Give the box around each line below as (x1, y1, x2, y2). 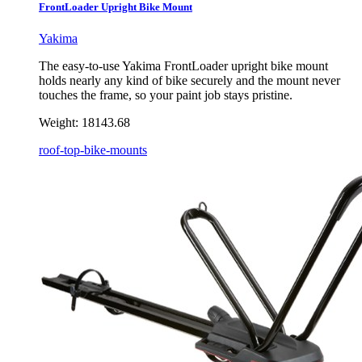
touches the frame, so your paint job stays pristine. (39, 88, 293, 103)
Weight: (39, 116, 78, 130)
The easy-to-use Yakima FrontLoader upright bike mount (39, 59, 328, 74)
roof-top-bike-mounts (39, 143, 147, 158)
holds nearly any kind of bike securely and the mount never (39, 74, 340, 88)
